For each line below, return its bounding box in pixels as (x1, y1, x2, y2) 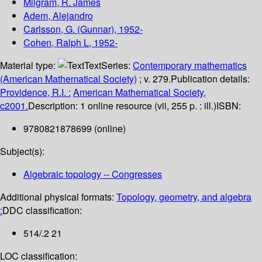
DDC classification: (2, 204, 82, 218)
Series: (101, 58, 133, 73)
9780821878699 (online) (23, 122, 126, 136)
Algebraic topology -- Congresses (23, 167, 162, 181)
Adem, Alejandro (23, 9, 93, 23)
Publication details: (171, 72, 250, 86)
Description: (28, 99, 80, 113)
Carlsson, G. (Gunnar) (23, 22, 114, 36)
